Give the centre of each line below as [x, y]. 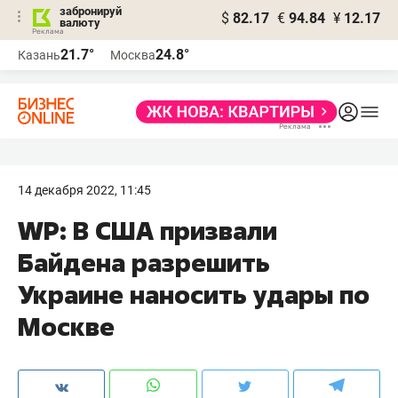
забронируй [91, 11]
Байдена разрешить [144, 263]
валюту [80, 23]
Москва [133, 55]
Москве [66, 326]
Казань [39, 55]
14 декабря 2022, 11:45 [84, 190]
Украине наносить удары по [194, 295]
